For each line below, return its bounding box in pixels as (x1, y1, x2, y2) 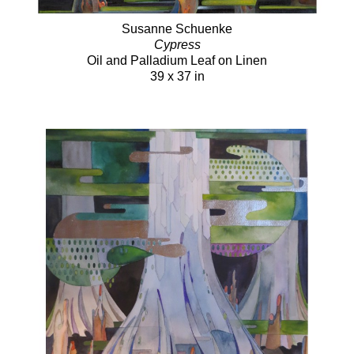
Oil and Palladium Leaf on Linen (87, 53, 267, 67)
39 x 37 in (149, 69, 205, 83)
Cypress (153, 37, 201, 51)
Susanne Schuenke (122, 21, 232, 36)
